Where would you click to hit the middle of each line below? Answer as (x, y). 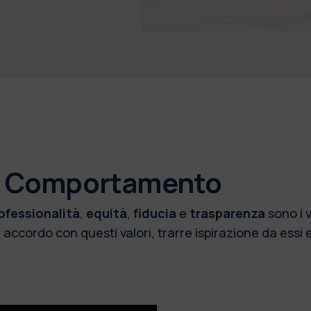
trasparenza (228, 213)
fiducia (156, 213)
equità (106, 213)
